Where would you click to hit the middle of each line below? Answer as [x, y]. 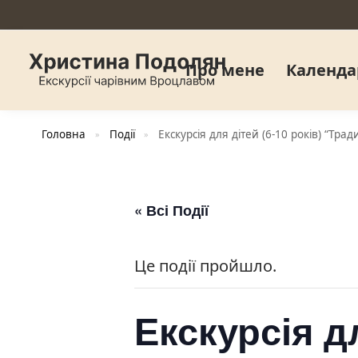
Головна [64, 134]
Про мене [225, 70]
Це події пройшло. [205, 266]
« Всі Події [171, 210]
